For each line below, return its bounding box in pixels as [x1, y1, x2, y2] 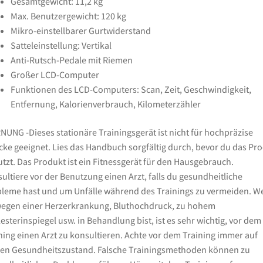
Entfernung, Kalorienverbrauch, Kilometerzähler [10, 98, 201, 110]
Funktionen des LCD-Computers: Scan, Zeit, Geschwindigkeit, [10, 83, 251, 96]
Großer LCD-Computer [10, 69, 99, 81]
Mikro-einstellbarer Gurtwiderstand [10, 25, 151, 37]
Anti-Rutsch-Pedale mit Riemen [10, 54, 133, 66]
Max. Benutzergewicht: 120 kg [10, 10, 126, 22]
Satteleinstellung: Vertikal [10, 39, 112, 52]
